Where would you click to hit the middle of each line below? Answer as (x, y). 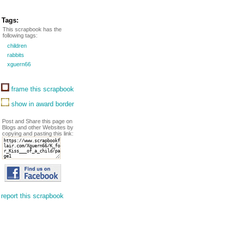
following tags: (20, 35)
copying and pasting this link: (38, 133)
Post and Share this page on (37, 121)
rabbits (15, 55)
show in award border (42, 104)
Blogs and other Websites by (38, 127)
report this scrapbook (32, 196)
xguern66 (18, 64)
